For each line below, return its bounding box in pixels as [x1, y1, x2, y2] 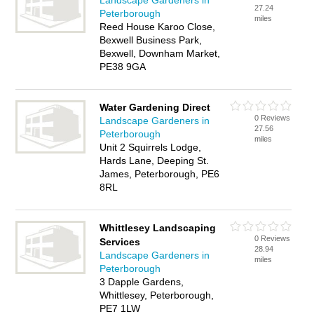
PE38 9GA [100, 61, 146, 72]
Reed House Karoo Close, [100, 21, 216, 32]
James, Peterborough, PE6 [100, 168, 220, 179]
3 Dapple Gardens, [100, 276, 184, 287]
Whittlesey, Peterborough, [100, 289, 214, 301]
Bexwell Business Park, [100, 34, 203, 46]
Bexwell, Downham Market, [100, 48, 221, 59]
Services [100, 236, 141, 247]
